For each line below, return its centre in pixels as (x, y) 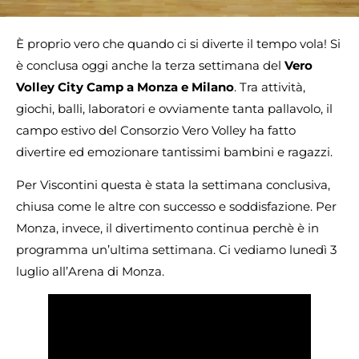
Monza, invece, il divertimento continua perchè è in (167, 228)
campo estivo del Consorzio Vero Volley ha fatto (156, 130)
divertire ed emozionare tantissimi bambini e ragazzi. (174, 152)
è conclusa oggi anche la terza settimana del (150, 65)
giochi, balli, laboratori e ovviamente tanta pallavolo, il (174, 109)
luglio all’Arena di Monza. (90, 272)
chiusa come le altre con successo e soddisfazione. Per (176, 207)
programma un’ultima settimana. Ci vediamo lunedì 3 (176, 250)
